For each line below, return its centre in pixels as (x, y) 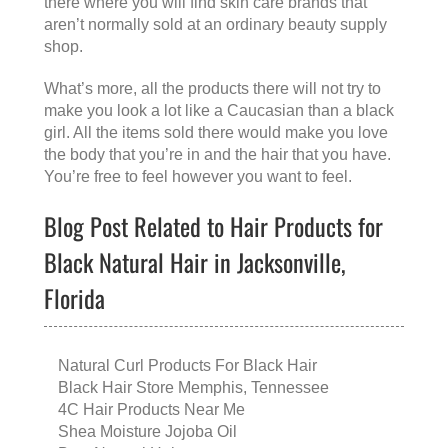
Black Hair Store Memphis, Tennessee (193, 388)
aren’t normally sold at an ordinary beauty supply (215, 25)
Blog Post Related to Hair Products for (213, 226)
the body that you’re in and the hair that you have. (217, 155)
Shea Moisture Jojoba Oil (147, 432)
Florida (74, 298)
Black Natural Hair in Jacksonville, (195, 262)
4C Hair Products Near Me (151, 410)
